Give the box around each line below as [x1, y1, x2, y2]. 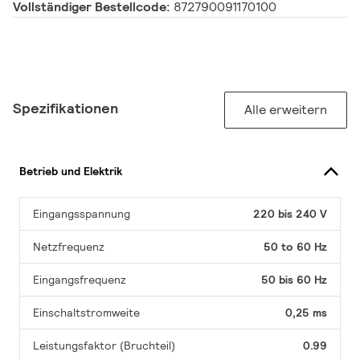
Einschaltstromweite [33, 305, 140, 321]
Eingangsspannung [33, 207, 130, 222]
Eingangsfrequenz [33, 272, 126, 288]
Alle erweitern [244, 101, 327, 119]
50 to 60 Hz [264, 239, 327, 255]
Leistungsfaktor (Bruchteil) [33, 338, 175, 354]
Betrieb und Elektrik [19, 163, 122, 178]
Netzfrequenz [33, 239, 104, 255]
